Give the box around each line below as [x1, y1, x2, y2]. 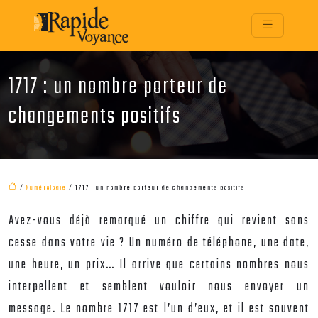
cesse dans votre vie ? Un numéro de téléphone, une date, [9, 233, 309, 253]
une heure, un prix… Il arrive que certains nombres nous [9, 255, 309, 275]
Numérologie [26, 182, 67, 193]
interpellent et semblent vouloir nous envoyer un [9, 277, 309, 297]
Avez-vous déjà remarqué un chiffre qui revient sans [9, 211, 309, 231]
